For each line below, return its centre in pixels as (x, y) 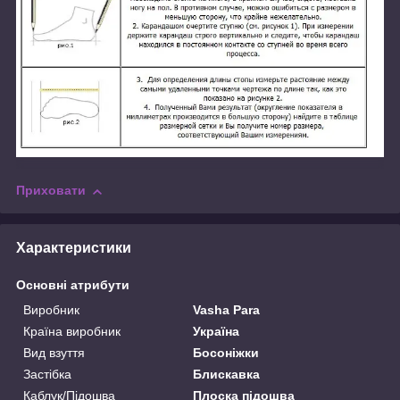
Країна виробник (72, 332)
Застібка (47, 375)
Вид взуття (54, 353)
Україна (217, 332)
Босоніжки (226, 353)
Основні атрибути (73, 285)
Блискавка (227, 375)
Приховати (51, 191)
